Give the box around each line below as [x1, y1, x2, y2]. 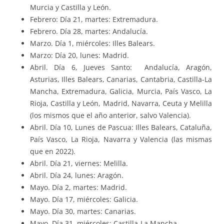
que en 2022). [30, 146, 75, 156]
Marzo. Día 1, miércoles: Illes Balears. [30, 38, 155, 48]
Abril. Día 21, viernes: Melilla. [30, 158, 128, 168]
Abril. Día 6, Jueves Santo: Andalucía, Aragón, [30, 62, 212, 72]
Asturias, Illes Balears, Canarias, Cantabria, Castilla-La [30, 74, 212, 84]
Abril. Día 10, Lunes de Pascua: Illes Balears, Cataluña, [30, 122, 212, 132]
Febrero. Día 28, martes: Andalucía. [30, 26, 148, 36]
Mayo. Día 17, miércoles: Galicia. [30, 194, 138, 204]
